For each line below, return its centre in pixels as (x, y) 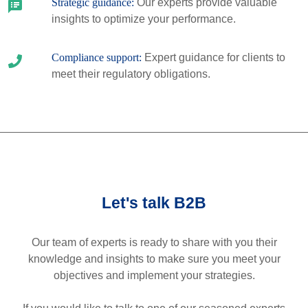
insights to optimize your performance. (143, 19)
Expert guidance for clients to (214, 57)
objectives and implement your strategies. (154, 275)
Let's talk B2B (154, 203)
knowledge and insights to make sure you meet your (154, 259)
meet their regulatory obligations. (131, 74)
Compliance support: (98, 57)
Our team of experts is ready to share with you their (154, 242)
